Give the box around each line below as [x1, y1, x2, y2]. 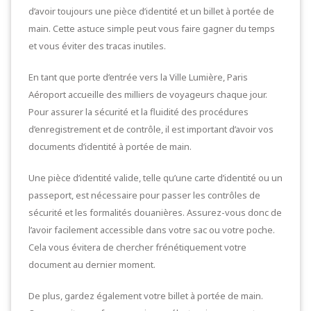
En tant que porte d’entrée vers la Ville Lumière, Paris [28, 71, 248, 83]
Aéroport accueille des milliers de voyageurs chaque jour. [28, 88, 267, 101]
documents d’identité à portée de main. [28, 140, 192, 153]
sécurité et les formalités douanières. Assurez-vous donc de [28, 206, 282, 219]
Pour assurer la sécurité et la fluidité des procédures [28, 106, 249, 118]
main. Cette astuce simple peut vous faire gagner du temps [28, 22, 275, 35]
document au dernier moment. [28, 258, 155, 271]
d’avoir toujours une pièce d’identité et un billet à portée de [28, 5, 274, 17]
